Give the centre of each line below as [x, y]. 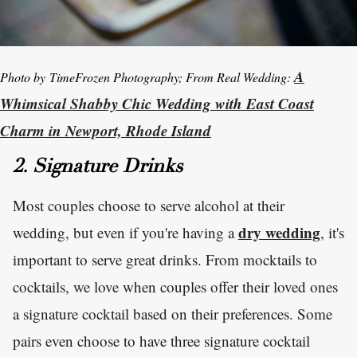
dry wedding [279, 233]
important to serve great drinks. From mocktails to [165, 260]
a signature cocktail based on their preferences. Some [173, 314]
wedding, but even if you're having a [126, 233]
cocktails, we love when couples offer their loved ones [175, 287]
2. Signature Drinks [98, 169]
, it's [332, 233]
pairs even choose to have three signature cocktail [161, 341]
